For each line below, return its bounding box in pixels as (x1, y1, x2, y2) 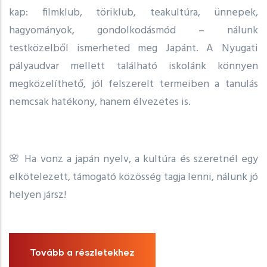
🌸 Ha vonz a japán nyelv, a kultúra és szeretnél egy (9, 151, 258, 169)
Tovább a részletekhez (30, 247, 135, 258)
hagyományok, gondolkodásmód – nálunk (9, 22, 258, 40)
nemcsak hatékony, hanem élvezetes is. (9, 94, 191, 111)
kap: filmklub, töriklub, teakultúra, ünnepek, (9, 4, 258, 22)
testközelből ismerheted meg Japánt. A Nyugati (9, 40, 258, 58)
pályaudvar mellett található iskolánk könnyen (9, 58, 258, 76)
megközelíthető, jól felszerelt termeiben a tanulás (9, 76, 258, 94)
